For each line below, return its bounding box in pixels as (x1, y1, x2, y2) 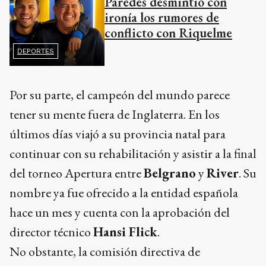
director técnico (9, 223, 93, 241)
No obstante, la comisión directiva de (9, 243, 200, 261)
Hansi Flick (93, 223, 157, 241)
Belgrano (144, 164, 196, 182)
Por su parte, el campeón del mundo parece (9, 86, 230, 104)
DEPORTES (17, 47, 54, 56)
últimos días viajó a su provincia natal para (9, 125, 226, 143)
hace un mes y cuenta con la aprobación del (9, 204, 230, 221)
